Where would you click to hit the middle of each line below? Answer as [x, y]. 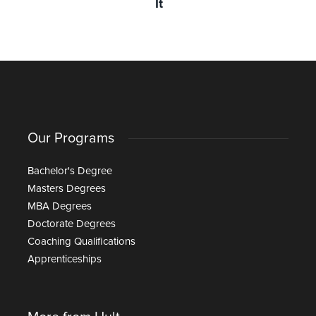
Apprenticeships [65, 259]
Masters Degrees [67, 188]
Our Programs [71, 138]
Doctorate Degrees [72, 224]
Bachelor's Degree [70, 171]
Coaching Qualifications [81, 241]
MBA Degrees [60, 206]
